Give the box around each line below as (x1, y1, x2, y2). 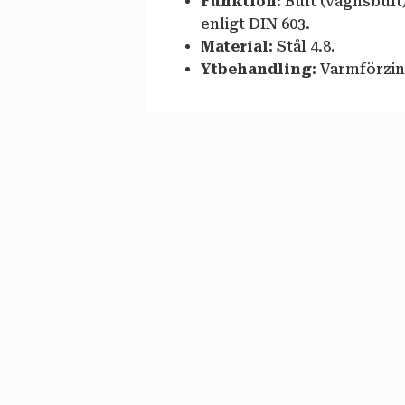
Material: (201, 38, 273, 56)
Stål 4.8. (273, 38, 335, 56)
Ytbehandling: (201, 61, 316, 79)
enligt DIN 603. (201, 15, 310, 33)
